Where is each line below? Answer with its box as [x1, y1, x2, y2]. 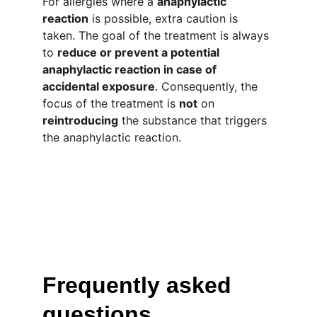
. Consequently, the [155, 79, 261, 93]
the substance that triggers [118, 113, 270, 127]
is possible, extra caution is [88, 11, 241, 25]
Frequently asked [42, 272, 238, 298]
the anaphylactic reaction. [42, 130, 181, 144]
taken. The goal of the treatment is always [42, 28, 272, 42]
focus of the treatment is [42, 96, 179, 110]
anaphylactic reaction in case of [42, 62, 219, 76]
